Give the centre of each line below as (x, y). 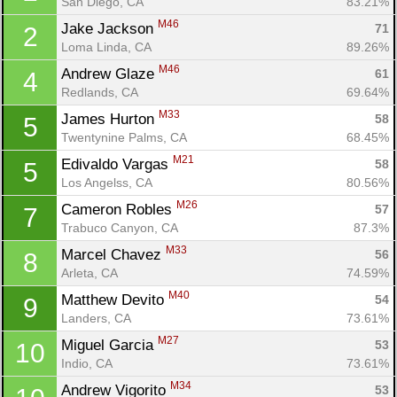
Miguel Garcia (109, 345)
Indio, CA (87, 363)
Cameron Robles (119, 209)
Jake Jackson (109, 28)
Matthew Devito (115, 300)
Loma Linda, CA (106, 47)
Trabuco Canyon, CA (120, 227)
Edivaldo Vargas (117, 164)
